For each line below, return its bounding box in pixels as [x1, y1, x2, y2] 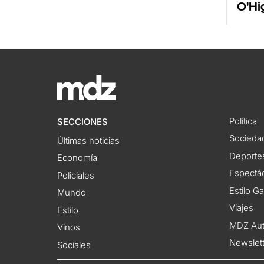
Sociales [57, 239, 91, 250]
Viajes [229, 203, 253, 214]
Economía [57, 153, 98, 164]
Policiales [57, 170, 95, 181]
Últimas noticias [57, 135, 120, 146]
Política [229, 115, 257, 127]
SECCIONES [57, 116, 108, 127]
